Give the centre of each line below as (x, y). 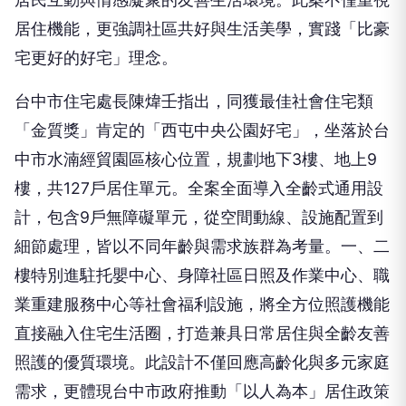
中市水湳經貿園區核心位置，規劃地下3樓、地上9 (196, 130)
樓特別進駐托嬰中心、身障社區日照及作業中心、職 (202, 246)
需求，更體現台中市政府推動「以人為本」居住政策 (202, 362)
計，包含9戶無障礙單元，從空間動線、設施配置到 (199, 188)
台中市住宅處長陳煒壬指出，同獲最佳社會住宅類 (194, 72)
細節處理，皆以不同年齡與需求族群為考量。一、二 (202, 217)
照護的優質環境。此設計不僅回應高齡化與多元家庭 (202, 333)
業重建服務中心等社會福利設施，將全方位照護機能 (202, 275)
